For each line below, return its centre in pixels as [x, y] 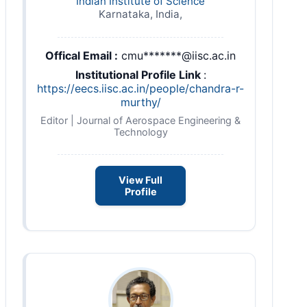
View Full [140, 180]
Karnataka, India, [140, 14]
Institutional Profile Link [139, 74]
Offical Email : [82, 55]
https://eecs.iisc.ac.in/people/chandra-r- [140, 88]
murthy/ [140, 102]
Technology [140, 132]
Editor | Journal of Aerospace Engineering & [140, 120]
